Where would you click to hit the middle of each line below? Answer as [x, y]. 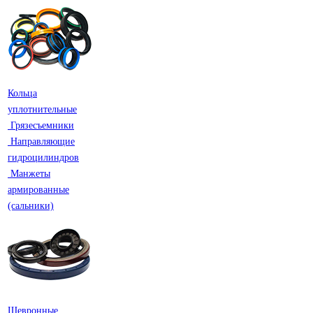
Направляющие [43, 141]
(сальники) [31, 206]
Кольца [22, 93]
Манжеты [30, 174]
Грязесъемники [42, 125]
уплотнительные [42, 109]
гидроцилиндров [43, 158]
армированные [38, 190]
